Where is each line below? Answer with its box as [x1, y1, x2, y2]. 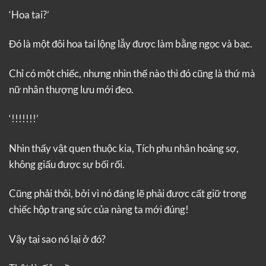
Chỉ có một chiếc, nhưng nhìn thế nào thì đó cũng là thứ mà [9, 66, 255, 80]
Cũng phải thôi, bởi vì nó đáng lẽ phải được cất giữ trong [9, 187, 246, 200]
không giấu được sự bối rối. [9, 157, 125, 170]
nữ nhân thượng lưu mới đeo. [9, 83, 134, 96]
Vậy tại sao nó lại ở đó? [9, 232, 106, 245]
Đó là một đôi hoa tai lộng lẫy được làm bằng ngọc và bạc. [9, 37, 252, 50]
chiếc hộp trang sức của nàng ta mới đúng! [9, 203, 189, 216]
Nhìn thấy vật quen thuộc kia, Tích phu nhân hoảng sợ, [9, 141, 239, 154]
